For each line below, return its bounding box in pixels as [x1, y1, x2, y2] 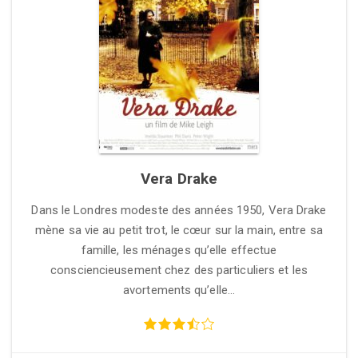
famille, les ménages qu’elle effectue [81, 243, 277, 257]
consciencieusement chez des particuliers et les [50, 263, 308, 277]
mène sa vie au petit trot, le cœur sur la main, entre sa [35, 223, 323, 237]
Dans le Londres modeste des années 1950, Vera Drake [31, 203, 327, 217]
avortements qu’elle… [123, 283, 235, 297]
